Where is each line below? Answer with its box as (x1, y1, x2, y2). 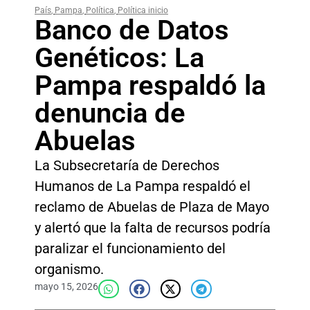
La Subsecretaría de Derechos (35, 157, 219, 174)
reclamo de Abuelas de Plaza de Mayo (35, 199, 269, 216)
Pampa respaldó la (35, 69, 266, 102)
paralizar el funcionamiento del (35, 240, 226, 257)
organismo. (35, 261, 104, 278)
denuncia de (35, 97, 185, 130)
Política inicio (118, 6, 168, 16)
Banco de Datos (35, 14, 229, 47)
